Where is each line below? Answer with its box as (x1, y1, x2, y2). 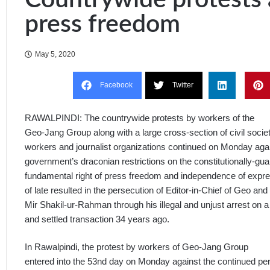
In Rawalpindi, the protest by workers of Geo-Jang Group (25, 242, 248, 253)
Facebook (100, 81, 133, 90)
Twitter (172, 81, 193, 90)
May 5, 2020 (35, 49, 75, 58)
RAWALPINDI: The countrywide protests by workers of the (25, 112, 254, 123)
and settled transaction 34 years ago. (25, 213, 169, 224)
